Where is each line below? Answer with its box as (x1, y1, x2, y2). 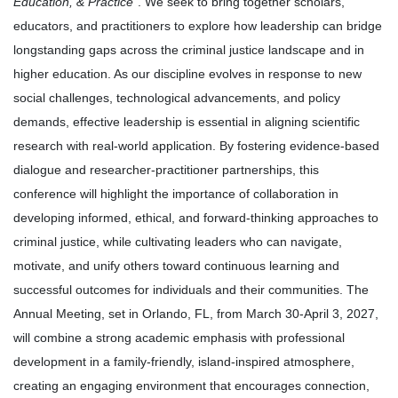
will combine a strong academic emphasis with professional (13, 330, 345, 346)
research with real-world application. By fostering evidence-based (13, 139, 379, 154)
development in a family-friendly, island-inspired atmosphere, (13, 354, 354, 370)
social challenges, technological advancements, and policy (13, 91, 340, 106)
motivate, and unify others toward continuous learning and (13, 259, 339, 274)
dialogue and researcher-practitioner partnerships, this (13, 163, 319, 178)
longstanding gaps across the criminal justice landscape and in (13, 43, 364, 58)
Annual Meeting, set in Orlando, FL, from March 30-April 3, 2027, (13, 306, 378, 322)
